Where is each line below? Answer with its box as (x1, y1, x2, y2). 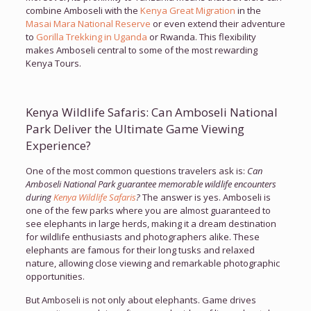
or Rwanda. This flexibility (146, 31, 256, 43)
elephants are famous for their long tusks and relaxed (25, 244, 255, 256)
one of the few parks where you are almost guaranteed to (25, 204, 271, 217)
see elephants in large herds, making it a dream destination (25, 217, 276, 230)
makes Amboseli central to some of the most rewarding (25, 44, 258, 56)
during (25, 191, 53, 203)
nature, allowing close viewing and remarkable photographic (25, 257, 280, 269)
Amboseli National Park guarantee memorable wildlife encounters (25, 178, 276, 190)
